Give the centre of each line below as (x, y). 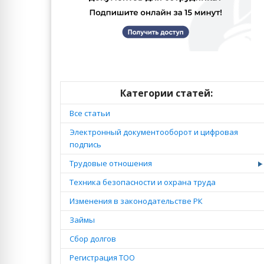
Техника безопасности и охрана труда (143, 182)
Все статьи (90, 113)
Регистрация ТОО (102, 258)
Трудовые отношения (111, 163)
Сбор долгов (93, 239)
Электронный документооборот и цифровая (154, 132)
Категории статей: (166, 93)
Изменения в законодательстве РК (136, 201)
